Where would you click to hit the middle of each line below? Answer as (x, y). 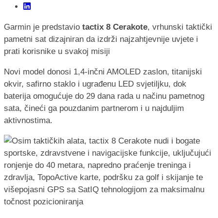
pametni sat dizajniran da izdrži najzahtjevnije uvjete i (101, 39)
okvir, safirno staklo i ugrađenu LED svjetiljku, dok (95, 84)
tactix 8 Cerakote (115, 27)
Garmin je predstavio (43, 27)
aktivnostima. (28, 120)
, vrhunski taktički (180, 27)
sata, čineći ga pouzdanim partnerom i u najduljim (94, 108)
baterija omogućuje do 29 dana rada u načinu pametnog (104, 96)
